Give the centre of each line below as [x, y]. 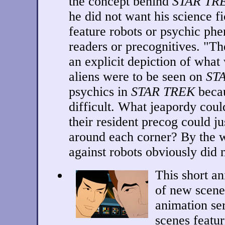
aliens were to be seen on [137, 77]
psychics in [100, 92]
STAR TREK [163, 92]
